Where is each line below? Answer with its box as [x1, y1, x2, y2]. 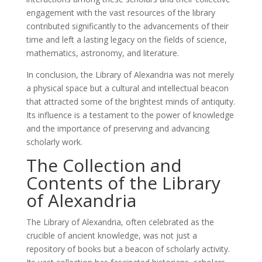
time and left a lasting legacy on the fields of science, [26, 33, 227, 45]
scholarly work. [26, 136, 82, 147]
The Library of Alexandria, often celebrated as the [26, 216, 214, 227]
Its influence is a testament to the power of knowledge [26, 109, 234, 120]
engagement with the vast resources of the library [26, 6, 215, 18]
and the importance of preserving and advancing [26, 122, 209, 134]
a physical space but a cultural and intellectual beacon [26, 82, 229, 94]
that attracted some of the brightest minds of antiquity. [26, 95, 235, 107]
